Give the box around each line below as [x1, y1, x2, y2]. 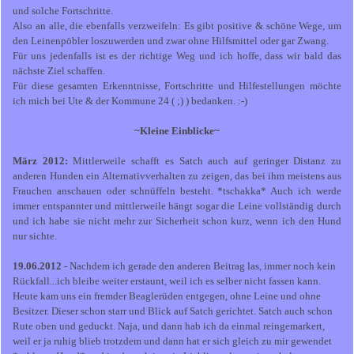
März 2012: [13, 155, 73, 168]
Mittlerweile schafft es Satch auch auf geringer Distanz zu [73, 155, 342, 168]
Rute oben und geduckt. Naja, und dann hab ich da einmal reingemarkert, [13, 320, 325, 333]
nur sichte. [13, 230, 57, 243]
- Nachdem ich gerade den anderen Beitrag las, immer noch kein [62, 260, 336, 273]
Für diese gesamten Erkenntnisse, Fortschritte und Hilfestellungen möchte [13, 80, 341, 92]
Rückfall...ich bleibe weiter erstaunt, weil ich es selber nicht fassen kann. [13, 275, 321, 288]
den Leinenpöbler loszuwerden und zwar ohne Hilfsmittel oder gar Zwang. [13, 35, 329, 47]
